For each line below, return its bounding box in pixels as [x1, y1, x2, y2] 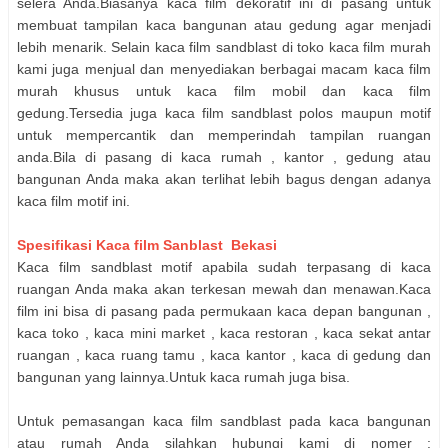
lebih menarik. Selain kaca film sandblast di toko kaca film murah [17, 39, 431, 56]
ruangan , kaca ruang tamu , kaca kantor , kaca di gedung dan [17, 347, 431, 364]
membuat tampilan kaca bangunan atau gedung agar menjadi [17, 17, 431, 34]
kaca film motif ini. [17, 193, 130, 210]
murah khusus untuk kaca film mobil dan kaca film [17, 83, 431, 100]
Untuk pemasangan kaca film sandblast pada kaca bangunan [17, 413, 431, 430]
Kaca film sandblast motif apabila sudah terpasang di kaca [17, 259, 431, 276]
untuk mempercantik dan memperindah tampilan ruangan [17, 127, 431, 144]
